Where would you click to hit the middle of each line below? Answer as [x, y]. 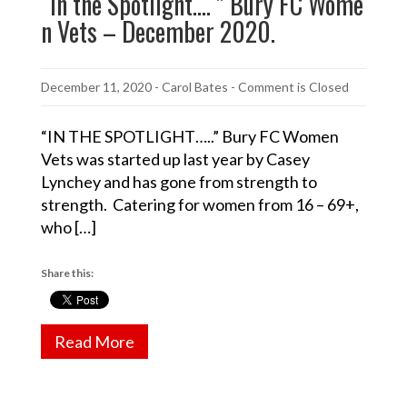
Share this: [67, 273]
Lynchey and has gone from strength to [179, 181]
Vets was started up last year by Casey [175, 159]
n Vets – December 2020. [158, 31]
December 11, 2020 [96, 86]
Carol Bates [195, 86]
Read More [94, 341]
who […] [69, 227]
